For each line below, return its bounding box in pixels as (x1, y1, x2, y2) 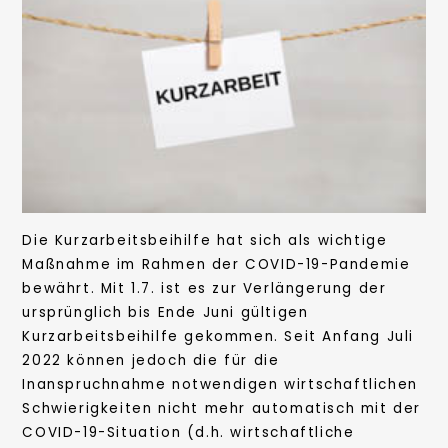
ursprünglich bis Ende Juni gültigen (22, 303, 309, 323)
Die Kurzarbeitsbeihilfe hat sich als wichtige (22, 231, 388, 251)
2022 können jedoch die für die (22, 351, 280, 371)
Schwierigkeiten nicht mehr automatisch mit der (22, 399, 421, 419)
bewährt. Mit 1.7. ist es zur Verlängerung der (22, 279, 387, 299)
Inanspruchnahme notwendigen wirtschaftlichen (22, 375, 418, 395)
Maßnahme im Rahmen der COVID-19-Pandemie (22, 255, 411, 275)
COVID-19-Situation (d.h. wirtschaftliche (22, 423, 355, 443)
